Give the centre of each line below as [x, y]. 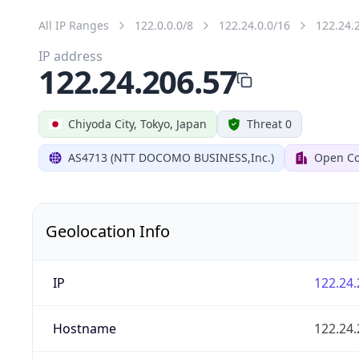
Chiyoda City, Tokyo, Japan [137, 123]
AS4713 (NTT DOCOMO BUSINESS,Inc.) [171, 157]
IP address [71, 56]
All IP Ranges [74, 25]
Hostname [84, 328]
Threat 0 [269, 123]
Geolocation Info [108, 231]
